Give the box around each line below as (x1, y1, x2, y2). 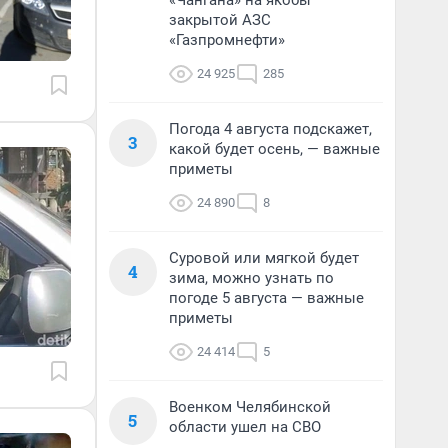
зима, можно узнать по (169, 269, 334, 287)
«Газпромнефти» (169, 31, 285, 49)
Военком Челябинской (169, 398, 331, 416)
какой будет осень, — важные (169, 140, 380, 158)
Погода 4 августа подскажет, (169, 120, 372, 138)
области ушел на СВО (169, 418, 321, 436)
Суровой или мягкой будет (169, 249, 359, 267)
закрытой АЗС (169, 11, 271, 29)
